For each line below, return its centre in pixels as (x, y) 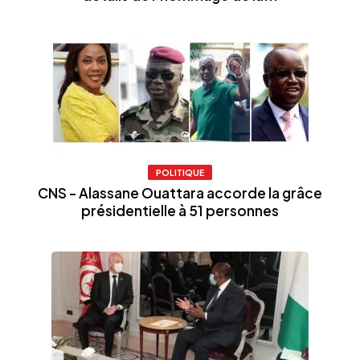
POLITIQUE (180, 172)
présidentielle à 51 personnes (180, 210)
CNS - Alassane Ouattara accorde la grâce (180, 192)
